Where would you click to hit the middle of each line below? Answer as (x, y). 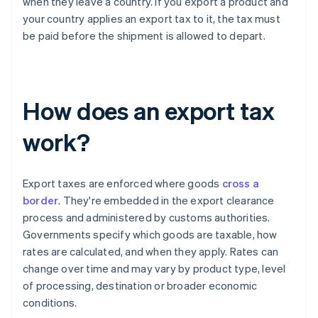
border (41, 201)
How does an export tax (149, 111)
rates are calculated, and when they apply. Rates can (151, 252)
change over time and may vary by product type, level (154, 269)
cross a (241, 183)
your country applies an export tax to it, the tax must (152, 19)
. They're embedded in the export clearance (166, 201)
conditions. (50, 303)
